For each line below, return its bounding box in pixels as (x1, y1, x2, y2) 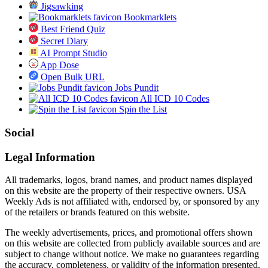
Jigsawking (38, 1, 83, 12)
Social (5, 126, 34, 139)
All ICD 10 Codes (138, 93, 209, 104)
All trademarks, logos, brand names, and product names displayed (5, 175, 252, 185)
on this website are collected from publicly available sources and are (5, 238, 260, 249)
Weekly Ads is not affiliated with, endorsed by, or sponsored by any (5, 196, 260, 207)
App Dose (38, 60, 79, 71)
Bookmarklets (121, 12, 176, 23)
